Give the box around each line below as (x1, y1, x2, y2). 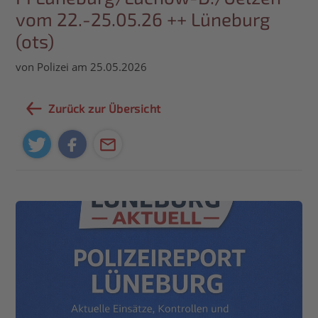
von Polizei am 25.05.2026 (16, 60, 148, 75)
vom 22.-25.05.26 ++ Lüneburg (16, 8, 271, 31)
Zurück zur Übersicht (48, 102, 161, 116)
